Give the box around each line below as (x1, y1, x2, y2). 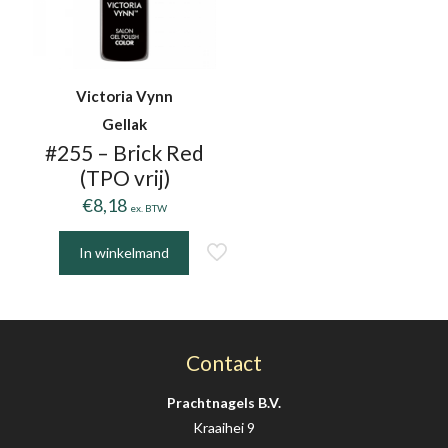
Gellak (102, 115, 148, 134)
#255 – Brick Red (45, 140, 205, 166)
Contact (186, 350, 262, 376)
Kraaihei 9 (193, 419, 255, 437)
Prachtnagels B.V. (167, 394, 281, 412)
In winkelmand (78, 244, 169, 262)
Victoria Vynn (76, 87, 174, 106)
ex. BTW (130, 202, 168, 215)
